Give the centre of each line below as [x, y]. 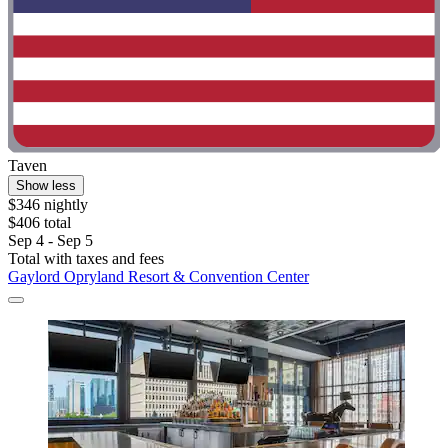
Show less [46, 186]
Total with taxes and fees [86, 259]
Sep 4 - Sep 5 [50, 241]
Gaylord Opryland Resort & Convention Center [158, 277]
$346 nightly [48, 205]
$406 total [39, 223]
